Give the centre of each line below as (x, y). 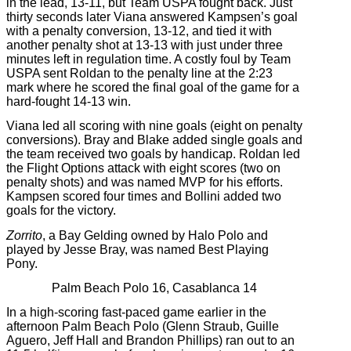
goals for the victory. (61, 211)
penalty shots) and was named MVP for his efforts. (145, 183)
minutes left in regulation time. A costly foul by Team (148, 60)
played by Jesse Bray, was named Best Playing (138, 249)
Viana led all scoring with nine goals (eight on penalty (154, 126)
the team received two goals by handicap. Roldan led (153, 154)
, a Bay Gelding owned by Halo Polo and (155, 235)
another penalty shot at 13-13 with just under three (145, 45)
